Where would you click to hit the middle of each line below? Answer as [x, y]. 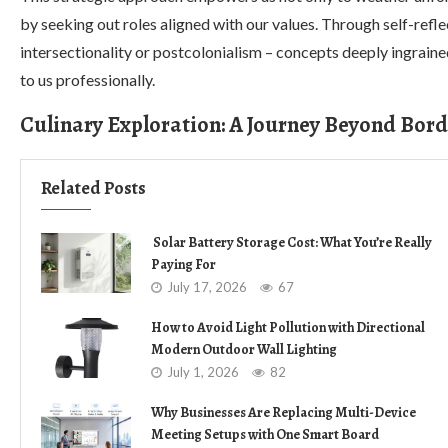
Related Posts [93, 188]
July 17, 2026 [207, 287]
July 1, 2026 [203, 372]
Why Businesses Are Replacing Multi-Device [283, 412]
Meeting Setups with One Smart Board [265, 434]
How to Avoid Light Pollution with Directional [288, 327]
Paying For [183, 264]
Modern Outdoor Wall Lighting [244, 349]
